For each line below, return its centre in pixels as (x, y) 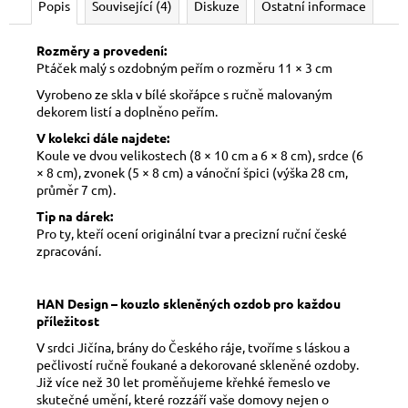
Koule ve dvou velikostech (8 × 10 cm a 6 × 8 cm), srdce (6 (200, 154)
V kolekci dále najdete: (103, 137)
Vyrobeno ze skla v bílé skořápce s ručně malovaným (184, 93)
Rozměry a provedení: (102, 50)
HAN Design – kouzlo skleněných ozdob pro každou (189, 303)
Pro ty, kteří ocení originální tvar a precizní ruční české (192, 233)
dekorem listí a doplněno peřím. (127, 111)
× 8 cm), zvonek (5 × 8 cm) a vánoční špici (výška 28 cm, (192, 172)
